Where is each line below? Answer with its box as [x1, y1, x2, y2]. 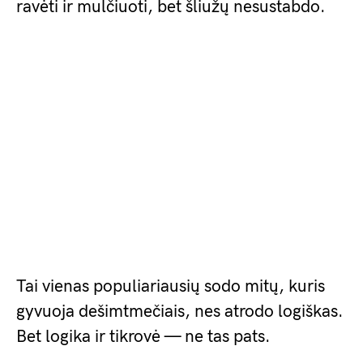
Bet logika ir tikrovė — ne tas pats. [16, 327, 271, 347]
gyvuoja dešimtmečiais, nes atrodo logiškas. [16, 301, 344, 322]
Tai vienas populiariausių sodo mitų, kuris [16, 276, 325, 297]
